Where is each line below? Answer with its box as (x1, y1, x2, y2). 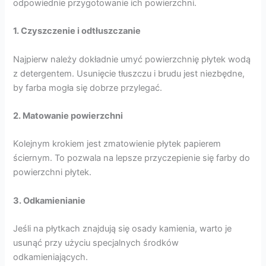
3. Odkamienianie (13, 195, 86, 206)
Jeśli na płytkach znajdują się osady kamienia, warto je (13, 223, 232, 234)
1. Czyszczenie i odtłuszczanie (13, 26, 141, 37)
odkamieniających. (13, 251, 88, 262)
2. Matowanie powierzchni (13, 110, 123, 121)
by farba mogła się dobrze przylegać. (13, 82, 163, 93)
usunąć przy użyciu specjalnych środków (13, 237, 179, 248)
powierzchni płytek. (13, 167, 92, 178)
